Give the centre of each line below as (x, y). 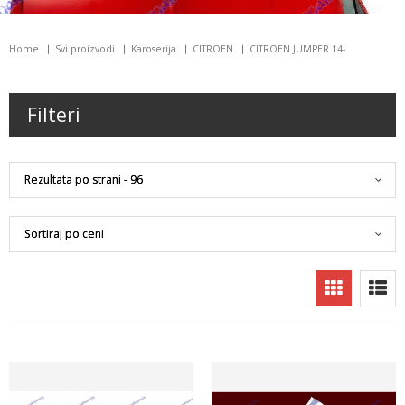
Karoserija (154, 49)
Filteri (54, 115)
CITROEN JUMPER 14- (297, 49)
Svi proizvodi (85, 49)
